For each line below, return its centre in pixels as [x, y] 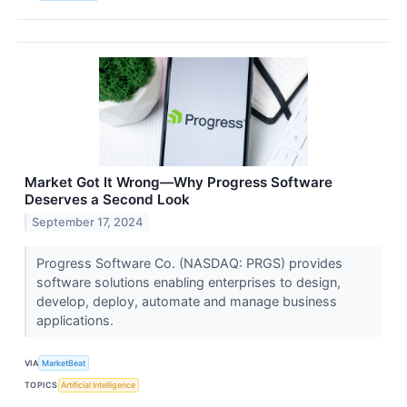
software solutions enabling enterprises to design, [188, 283]
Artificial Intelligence [99, 385]
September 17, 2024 [88, 223]
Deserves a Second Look [107, 200]
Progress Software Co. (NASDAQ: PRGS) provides [189, 263]
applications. [76, 321]
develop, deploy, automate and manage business [186, 302]
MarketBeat [64, 362]
